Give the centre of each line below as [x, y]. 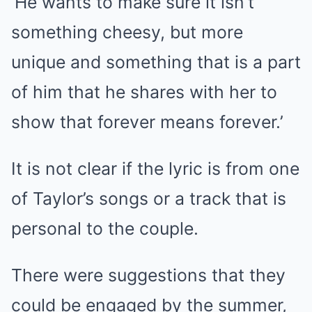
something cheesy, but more [127, 32]
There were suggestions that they [148, 275]
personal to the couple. [105, 228]
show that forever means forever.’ [147, 122]
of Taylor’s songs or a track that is [149, 198]
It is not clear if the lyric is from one [155, 169]
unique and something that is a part [156, 62]
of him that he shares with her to [144, 92]
